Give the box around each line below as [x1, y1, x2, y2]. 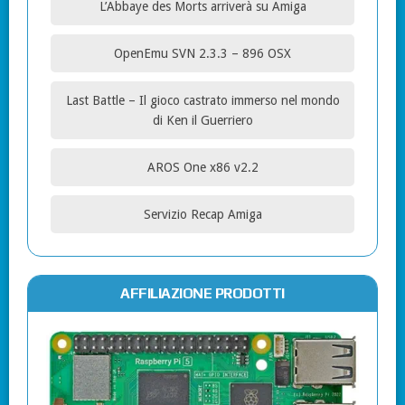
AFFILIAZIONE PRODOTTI [120, 285, 285, 303]
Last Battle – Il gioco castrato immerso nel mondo [65, 93, 340, 108]
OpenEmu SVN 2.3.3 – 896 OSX [114, 46, 291, 61]
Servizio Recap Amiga [143, 207, 262, 222]
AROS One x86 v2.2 [146, 160, 259, 175]
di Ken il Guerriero [152, 113, 253, 128]
